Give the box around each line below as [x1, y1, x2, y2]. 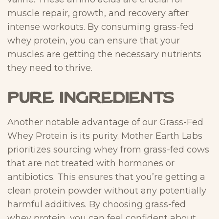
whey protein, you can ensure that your [7, 35, 180, 46]
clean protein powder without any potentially [7, 185, 206, 196]
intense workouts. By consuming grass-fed [7, 21, 194, 32]
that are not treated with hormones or [7, 158, 175, 169]
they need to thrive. [7, 62, 92, 73]
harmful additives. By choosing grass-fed [7, 199, 186, 210]
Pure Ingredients [7, 91, 175, 106]
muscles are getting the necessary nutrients [7, 48, 201, 60]
